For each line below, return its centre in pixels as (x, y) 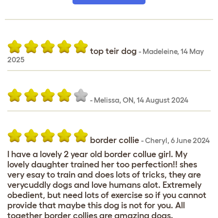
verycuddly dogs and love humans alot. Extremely (104, 185)
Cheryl (156, 140)
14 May (192, 51)
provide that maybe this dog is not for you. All (96, 205)
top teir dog (114, 51)
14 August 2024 (163, 100)
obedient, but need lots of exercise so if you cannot (107, 195)
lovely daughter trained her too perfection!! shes (102, 164)
